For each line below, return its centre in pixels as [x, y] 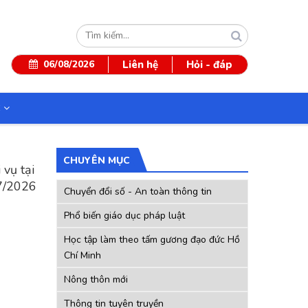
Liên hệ [140, 65]
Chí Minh [82, 255]
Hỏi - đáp [209, 65]
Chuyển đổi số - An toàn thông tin [138, 191]
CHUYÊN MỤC [97, 160]
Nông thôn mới [96, 279]
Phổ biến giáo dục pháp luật [124, 215]
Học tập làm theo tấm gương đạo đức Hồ [152, 239]
